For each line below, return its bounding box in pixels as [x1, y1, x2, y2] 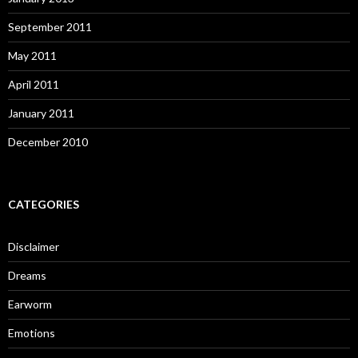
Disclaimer [8, 240, 59, 253]
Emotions [8, 326, 55, 340]
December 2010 [8, 135, 88, 149]
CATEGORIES [8, 197, 79, 211]
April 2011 [8, 78, 59, 91]
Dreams [8, 268, 46, 282]
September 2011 [8, 20, 92, 34]
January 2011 [8, 106, 74, 120]
